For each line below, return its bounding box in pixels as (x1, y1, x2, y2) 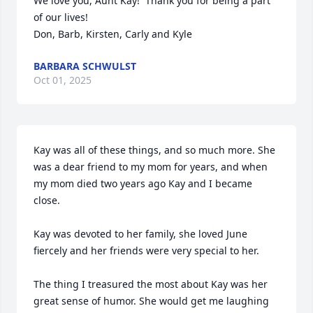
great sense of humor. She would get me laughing (34, 294, 269, 307)
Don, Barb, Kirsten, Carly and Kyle (34, 27, 192, 41)
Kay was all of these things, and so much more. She (34, 143, 275, 156)
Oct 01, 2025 (34, 73, 92, 87)
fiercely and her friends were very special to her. (34, 244, 262, 257)
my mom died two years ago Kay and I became (34, 177, 252, 190)
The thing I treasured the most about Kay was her (34, 277, 268, 291)
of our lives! (34, 10, 88, 24)
